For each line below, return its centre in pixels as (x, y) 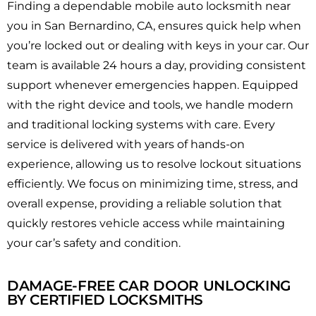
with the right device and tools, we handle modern (150, 105)
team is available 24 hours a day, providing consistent (157, 66)
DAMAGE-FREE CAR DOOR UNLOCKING (149, 286)
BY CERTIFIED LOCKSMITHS (105, 300)
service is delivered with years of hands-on (126, 145)
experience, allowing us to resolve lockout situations (154, 164)
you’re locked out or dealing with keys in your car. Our (158, 46)
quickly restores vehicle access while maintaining (146, 224)
